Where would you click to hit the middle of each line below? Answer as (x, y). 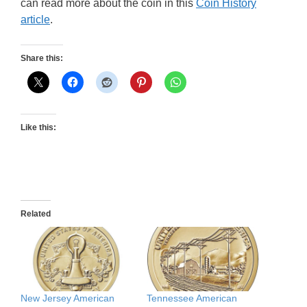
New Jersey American (67, 298)
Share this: (42, 59)
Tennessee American (192, 298)
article (35, 20)
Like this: (38, 128)
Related (36, 214)
